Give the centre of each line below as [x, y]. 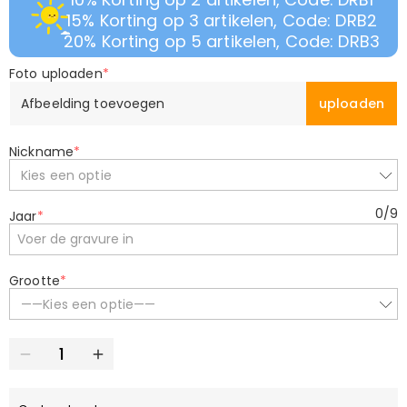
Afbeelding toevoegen [93, 103]
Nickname [42, 152]
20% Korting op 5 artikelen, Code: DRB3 [222, 41]
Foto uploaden [56, 74]
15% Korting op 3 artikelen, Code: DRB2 [222, 20]
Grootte [35, 281]
